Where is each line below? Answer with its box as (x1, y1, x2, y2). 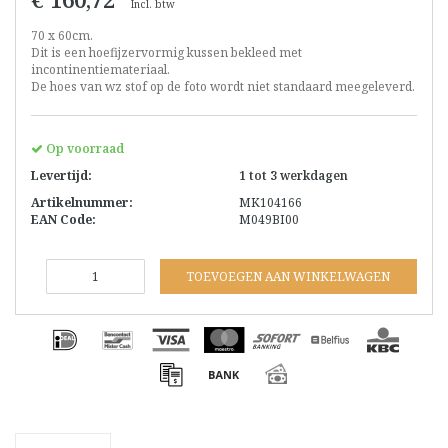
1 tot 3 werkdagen (239, 167, 348, 185)
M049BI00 (239, 211, 299, 229)
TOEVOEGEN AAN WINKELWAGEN (186, 268, 391, 286)
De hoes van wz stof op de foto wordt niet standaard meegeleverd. (31, 78, 415, 96)
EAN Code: (31, 211, 96, 229)
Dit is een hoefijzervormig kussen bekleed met (31, 44, 302, 62)
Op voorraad (43, 140, 124, 158)
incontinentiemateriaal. (31, 61, 170, 79)
